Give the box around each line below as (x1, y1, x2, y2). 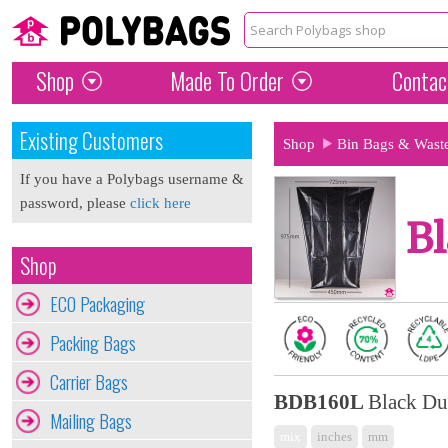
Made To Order (169, 64, 284, 98)
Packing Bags (50, 329, 136, 356)
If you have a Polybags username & (20, 171, 244, 187)
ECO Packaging (50, 290, 145, 317)
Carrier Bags (50, 368, 128, 395)
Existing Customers (20, 125, 163, 156)
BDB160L (274, 390, 364, 414)
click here (130, 195, 191, 211)
